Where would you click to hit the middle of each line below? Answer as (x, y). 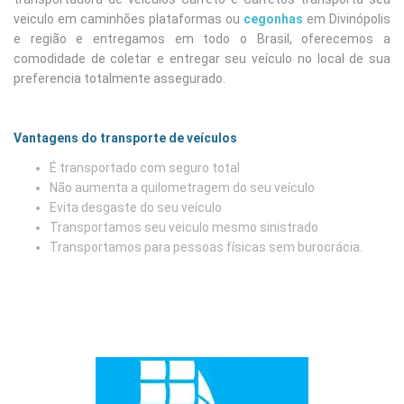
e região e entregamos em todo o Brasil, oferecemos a (202, 38)
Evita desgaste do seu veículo (136, 207)
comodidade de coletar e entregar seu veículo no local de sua (202, 58)
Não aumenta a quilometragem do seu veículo (182, 187)
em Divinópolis (347, 18)
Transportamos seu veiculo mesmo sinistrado (184, 227)
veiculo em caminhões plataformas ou (129, 18)
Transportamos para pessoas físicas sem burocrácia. (206, 247)
